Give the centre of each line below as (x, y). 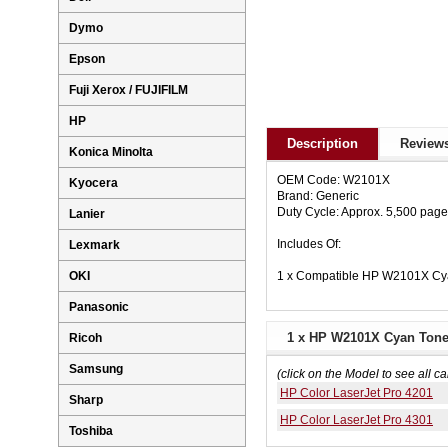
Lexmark (94, 245)
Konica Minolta (111, 152)
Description (322, 144)
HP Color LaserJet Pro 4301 (356, 420)
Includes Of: (309, 244)
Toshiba (91, 431)
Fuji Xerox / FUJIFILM (128, 90)
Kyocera (93, 183)
